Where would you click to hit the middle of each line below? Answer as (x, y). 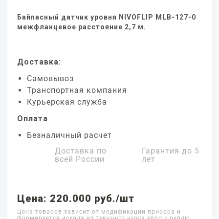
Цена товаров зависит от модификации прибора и (99, 212)
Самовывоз (50, 78)
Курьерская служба (67, 102)
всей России (80, 159)
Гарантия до (168, 151)
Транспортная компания (77, 90)
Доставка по (81, 151)
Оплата (33, 119)
